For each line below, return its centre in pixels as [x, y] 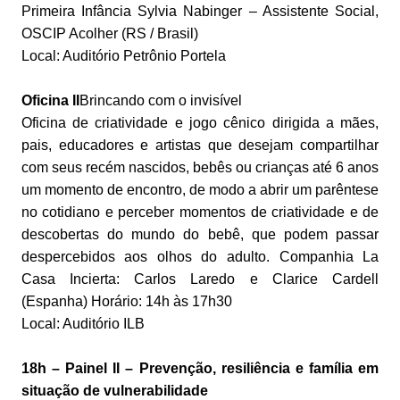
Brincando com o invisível [160, 101]
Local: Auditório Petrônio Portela [123, 56]
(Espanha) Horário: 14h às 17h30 [126, 302]
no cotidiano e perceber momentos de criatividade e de [200, 212]
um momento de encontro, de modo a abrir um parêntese [200, 190]
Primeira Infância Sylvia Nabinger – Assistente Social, [200, 12]
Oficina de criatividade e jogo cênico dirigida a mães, [200, 123]
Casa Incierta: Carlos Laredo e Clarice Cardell [200, 279]
